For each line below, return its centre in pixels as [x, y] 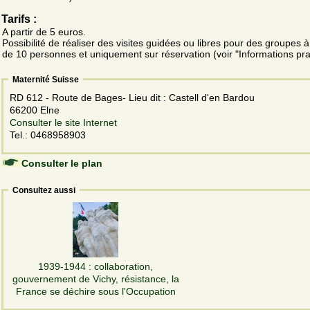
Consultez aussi [44, 190]
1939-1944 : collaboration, [95, 266]
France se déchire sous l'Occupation [95, 291]
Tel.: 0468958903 [48, 135]
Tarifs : [19, 19]
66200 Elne [36, 110]
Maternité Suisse [46, 79]
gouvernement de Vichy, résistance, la [95, 279]
